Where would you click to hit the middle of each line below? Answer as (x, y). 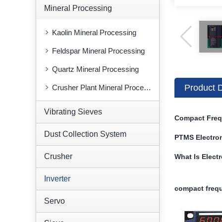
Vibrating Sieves (73, 112)
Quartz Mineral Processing (95, 69)
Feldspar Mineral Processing (98, 51)
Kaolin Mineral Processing (94, 32)
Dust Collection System (85, 134)
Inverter (57, 179)
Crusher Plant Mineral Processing (98, 87)
